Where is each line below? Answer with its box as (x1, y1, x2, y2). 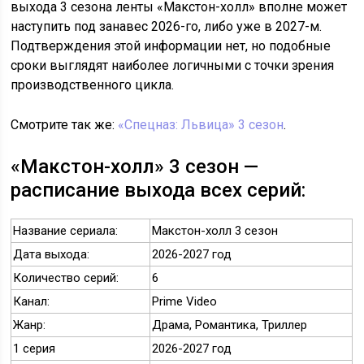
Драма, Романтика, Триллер (152, 318, 308, 333)
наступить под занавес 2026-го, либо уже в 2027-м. (11, 19, 323, 35)
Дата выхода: (13, 247, 90, 262)
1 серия (13, 341, 56, 357)
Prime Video (152, 294, 218, 310)
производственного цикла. (11, 77, 175, 93)
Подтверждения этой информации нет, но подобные (11, 38, 331, 54)
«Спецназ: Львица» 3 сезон (118, 117, 284, 133)
